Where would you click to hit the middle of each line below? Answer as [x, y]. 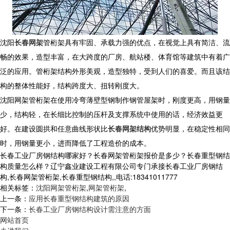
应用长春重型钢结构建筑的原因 [79, 198]
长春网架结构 [129, 128]
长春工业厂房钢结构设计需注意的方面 [90, 209]
